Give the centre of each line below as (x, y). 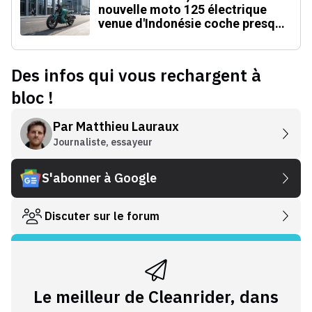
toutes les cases (145, 37)
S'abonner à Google (99, 178)
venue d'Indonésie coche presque (194, 23)
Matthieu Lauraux (127, 126)
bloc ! (32, 97)
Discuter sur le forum (102, 216)
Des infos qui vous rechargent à (136, 75)
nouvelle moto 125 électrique (182, 9)
